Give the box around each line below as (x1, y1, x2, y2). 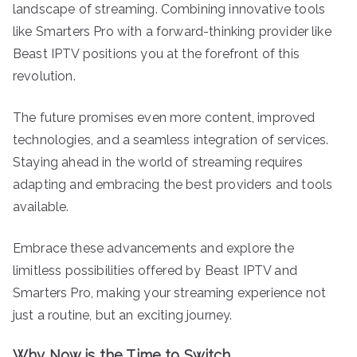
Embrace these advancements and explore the (13, 240, 294, 256)
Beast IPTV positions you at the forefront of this (13, 45, 300, 61)
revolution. (13, 68, 76, 84)
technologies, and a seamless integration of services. (13, 131, 329, 147)
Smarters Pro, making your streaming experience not (13, 284, 327, 300)
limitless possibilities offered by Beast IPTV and (13, 262, 297, 278)
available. (13, 198, 69, 214)
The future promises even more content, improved (13, 109, 316, 125)
